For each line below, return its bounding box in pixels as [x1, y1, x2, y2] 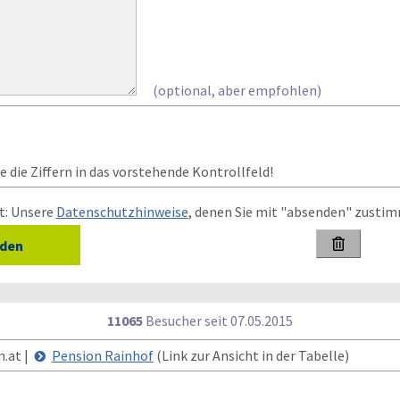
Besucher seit [143, 312, 230, 329]
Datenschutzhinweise [55, 203, 188, 221]
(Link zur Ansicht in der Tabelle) [153, 346, 349, 364]
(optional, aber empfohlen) [152, 81, 321, 99]
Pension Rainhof [51, 346, 154, 364]
